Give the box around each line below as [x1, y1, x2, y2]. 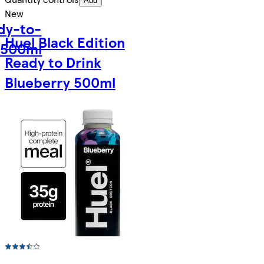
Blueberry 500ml [4, 71, 115, 92]
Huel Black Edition [4, 31, 125, 52]
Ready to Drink [4, 51, 101, 72]
